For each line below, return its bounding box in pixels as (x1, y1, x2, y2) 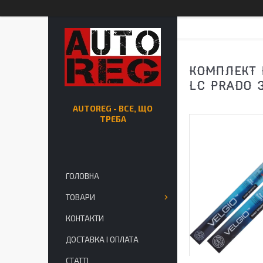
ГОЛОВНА (66, 171, 99, 181)
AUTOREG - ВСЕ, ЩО (73, 103, 153, 113)
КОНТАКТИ (66, 214, 104, 223)
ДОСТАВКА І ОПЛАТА (66, 235, 139, 244)
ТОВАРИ (66, 193, 95, 202)
